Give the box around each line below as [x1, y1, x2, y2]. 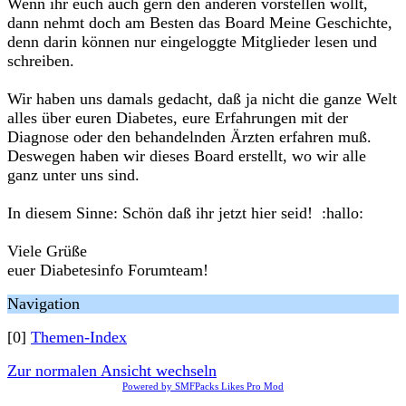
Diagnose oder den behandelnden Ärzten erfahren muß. [7, 128, 372, 146]
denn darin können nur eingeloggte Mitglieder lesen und [7, 33, 377, 51]
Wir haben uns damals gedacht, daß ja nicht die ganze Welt [7, 90, 397, 108]
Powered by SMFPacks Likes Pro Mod [122, 381, 284, 391]
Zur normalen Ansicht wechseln [7, 362, 217, 380]
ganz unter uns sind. [7, 166, 140, 184]
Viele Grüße [7, 242, 87, 260]
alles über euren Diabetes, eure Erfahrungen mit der [7, 109, 348, 127]
